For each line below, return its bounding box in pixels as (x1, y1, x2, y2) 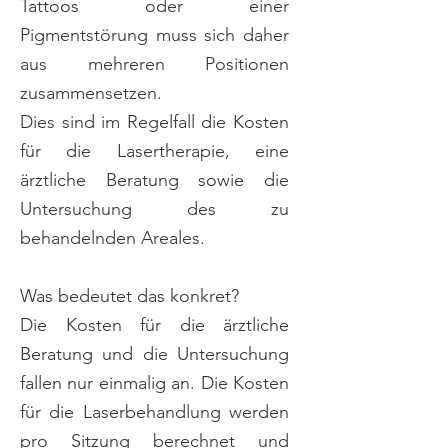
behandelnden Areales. (20, 227, 205, 249)
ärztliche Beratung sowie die (20, 169, 289, 191)
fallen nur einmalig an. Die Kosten (20, 372, 289, 394)
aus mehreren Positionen (20, 53, 289, 75)
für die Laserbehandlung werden (20, 401, 289, 423)
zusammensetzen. (20, 82, 162, 104)
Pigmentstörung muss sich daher (20, 24, 289, 46)
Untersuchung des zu (20, 198, 289, 220)
